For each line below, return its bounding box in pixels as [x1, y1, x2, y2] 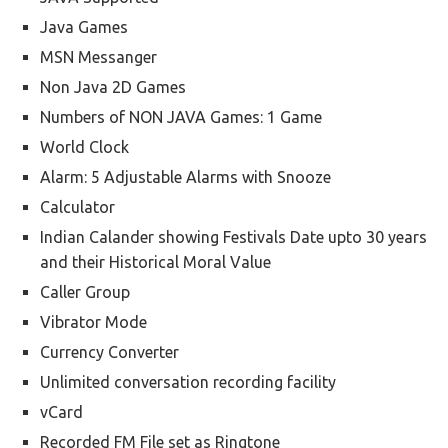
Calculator [40, 198, 115, 216]
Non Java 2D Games [40, 78, 186, 96]
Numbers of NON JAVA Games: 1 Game [40, 108, 322, 126]
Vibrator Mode [40, 313, 147, 331]
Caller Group [40, 283, 130, 301]
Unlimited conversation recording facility [40, 373, 336, 391]
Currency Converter [40, 343, 179, 361]
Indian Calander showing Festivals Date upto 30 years [40, 228, 427, 246]
